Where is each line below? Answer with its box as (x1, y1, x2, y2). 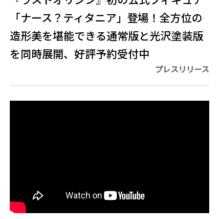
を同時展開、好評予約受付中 (10, 45, 150, 61)
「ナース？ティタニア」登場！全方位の (10, 9, 202, 25)
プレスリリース (155, 63, 209, 75)
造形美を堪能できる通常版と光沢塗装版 (10, 27, 203, 43)
